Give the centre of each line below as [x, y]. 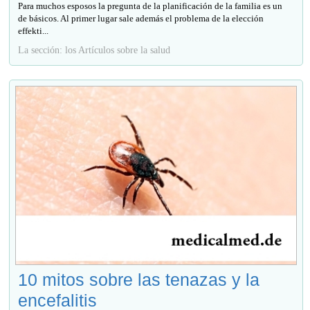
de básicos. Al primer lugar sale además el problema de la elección [141, 19]
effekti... [34, 31]
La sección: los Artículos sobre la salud [94, 50]
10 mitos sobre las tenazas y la [139, 280]
